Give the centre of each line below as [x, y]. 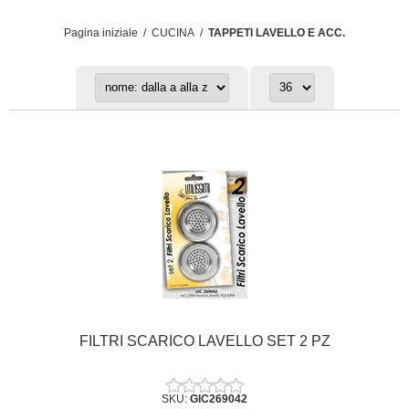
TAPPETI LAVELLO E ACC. [277, 32]
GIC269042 [219, 399]
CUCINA [173, 32]
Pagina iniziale [101, 32]
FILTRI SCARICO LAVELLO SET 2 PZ [204, 341]
